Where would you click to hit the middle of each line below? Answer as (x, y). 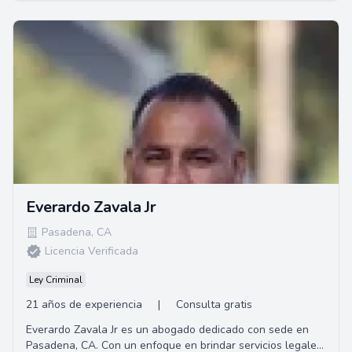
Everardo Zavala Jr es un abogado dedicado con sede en (167, 330)
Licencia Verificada (92, 251)
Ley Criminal (56, 280)
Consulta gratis (214, 304)
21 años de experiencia (84, 304)
